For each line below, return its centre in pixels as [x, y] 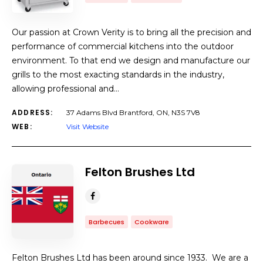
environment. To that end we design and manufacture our [131, 60]
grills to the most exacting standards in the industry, [118, 75]
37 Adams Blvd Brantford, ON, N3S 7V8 [133, 112]
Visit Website [87, 127]
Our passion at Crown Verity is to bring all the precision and [131, 32]
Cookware [152, 222]
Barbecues [107, 222]
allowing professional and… [65, 89]
